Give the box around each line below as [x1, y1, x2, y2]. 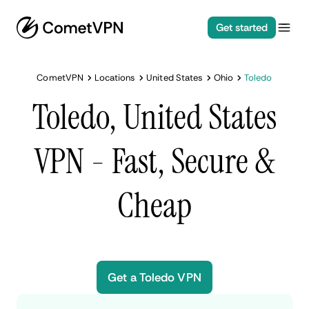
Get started [215, 21, 268, 34]
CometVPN [37, 72, 83, 83]
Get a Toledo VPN [108, 270, 201, 285]
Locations [94, 72, 136, 83]
